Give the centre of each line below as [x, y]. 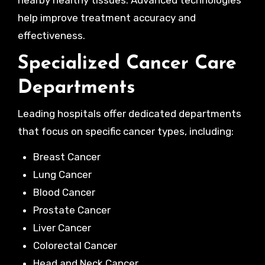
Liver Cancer [62, 227]
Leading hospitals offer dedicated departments [129, 113]
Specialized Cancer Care [127, 64]
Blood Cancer [64, 192]
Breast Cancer [67, 156]
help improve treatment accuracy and [106, 18]
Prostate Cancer [72, 210]
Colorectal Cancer [75, 245]
